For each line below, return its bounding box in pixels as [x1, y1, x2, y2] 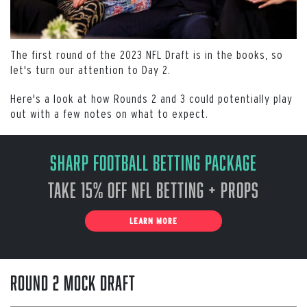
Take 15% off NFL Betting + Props [48, 177, 259, 201]
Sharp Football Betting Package [50, 150, 257, 174]
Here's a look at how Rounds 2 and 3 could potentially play [10, 91, 293, 105]
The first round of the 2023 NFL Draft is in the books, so [10, 47, 283, 61]
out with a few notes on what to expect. [10, 106, 208, 120]
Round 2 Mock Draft [10, 271, 136, 294]
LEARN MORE [130, 216, 177, 225]
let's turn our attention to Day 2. [10, 62, 171, 76]
